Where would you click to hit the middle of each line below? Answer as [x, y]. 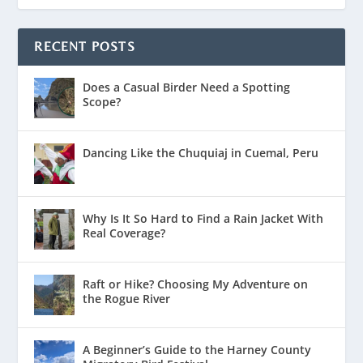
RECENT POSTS [85, 47]
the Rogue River [127, 299]
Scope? [102, 102]
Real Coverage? [124, 233]
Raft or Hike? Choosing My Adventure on [196, 284]
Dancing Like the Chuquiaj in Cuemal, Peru [201, 153]
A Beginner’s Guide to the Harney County [197, 350]
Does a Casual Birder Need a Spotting [187, 88]
